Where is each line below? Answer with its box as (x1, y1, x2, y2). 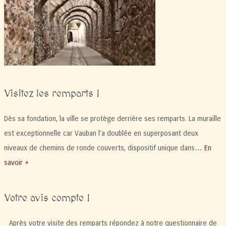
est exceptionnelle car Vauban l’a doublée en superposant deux (4, 129, 198, 138)
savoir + (4, 158, 29, 167)
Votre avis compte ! (4, 193, 90, 204)
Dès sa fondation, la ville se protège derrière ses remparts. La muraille (4, 115, 221, 124)
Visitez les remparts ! (4, 88, 99, 100)
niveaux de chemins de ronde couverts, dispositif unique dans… (4, 144, 204, 153)
